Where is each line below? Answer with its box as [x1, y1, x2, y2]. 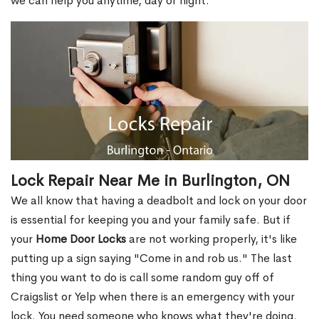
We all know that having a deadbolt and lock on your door [11, 193, 307, 209]
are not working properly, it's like [126, 231, 297, 247]
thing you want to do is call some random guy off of [11, 270, 274, 286]
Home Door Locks [36, 231, 126, 247]
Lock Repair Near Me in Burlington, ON [11, 171, 290, 192]
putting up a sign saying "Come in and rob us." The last [11, 251, 292, 266]
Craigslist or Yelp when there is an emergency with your [11, 289, 295, 305]
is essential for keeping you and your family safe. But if [11, 212, 291, 228]
